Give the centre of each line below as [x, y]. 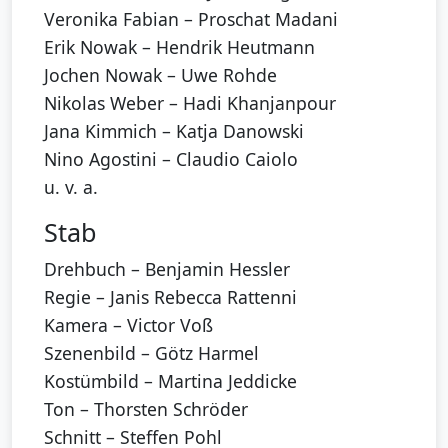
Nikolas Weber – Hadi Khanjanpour [190, 102]
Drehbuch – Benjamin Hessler [167, 268]
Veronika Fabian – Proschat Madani [191, 18]
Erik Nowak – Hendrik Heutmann [179, 46]
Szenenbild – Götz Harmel [151, 352]
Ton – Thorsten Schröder [146, 408]
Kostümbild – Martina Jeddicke [170, 380]
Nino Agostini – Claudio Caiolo [171, 158]
